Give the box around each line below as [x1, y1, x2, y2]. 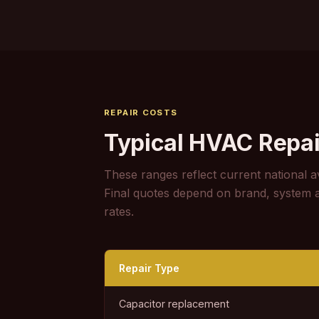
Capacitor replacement [119, 298, 229, 310]
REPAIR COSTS [104, 108, 178, 117]
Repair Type [119, 262, 179, 274]
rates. [104, 204, 134, 219]
